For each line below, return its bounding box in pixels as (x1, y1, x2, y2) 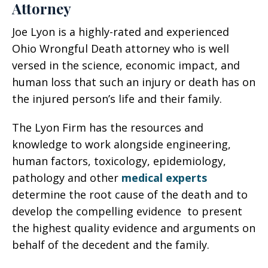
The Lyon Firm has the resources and (12, 120, 203, 135)
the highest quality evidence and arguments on (12, 221, 255, 235)
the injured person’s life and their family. (12, 92, 222, 106)
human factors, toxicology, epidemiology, (12, 154, 226, 168)
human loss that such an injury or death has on (12, 75, 255, 89)
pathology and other (12, 170, 121, 185)
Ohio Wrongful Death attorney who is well (12, 41, 229, 56)
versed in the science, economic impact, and (12, 58, 240, 72)
